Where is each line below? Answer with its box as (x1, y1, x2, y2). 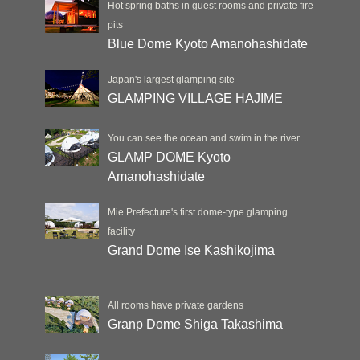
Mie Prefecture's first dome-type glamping (107, 206, 288, 218)
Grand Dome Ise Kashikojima (107, 243, 275, 257)
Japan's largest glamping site (107, 73, 235, 85)
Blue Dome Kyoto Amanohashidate (107, 36, 308, 51)
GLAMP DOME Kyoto (107, 149, 231, 164)
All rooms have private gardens (107, 299, 243, 311)
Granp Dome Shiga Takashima (107, 317, 283, 331)
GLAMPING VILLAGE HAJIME (107, 91, 283, 105)
